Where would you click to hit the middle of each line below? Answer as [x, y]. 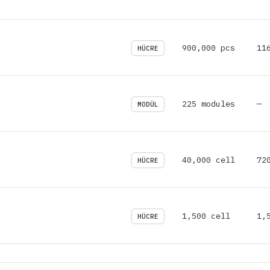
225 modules [209, 103]
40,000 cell [209, 159]
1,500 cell [206, 215]
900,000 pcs [209, 47]
